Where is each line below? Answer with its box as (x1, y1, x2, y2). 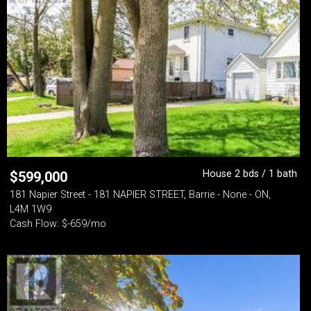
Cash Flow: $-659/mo (10, 218, 106, 230)
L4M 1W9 (10, 203, 51, 215)
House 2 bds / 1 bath (203, 168, 297, 180)
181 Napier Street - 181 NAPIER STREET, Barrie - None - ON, (10, 189, 271, 201)
